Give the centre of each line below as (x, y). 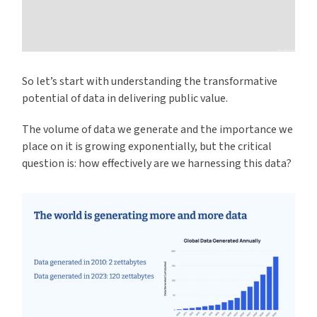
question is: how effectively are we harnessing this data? (157, 164)
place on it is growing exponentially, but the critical (147, 147)
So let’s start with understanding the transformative (150, 82)
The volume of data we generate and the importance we (158, 130)
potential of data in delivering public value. (126, 99)
